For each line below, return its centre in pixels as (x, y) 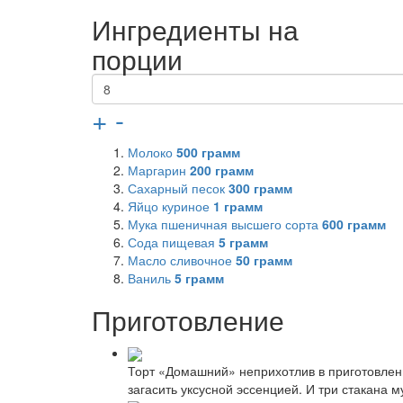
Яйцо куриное (170, 206)
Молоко (152, 152)
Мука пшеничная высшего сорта (225, 224)
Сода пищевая (173, 242)
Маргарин (159, 170)
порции (137, 58)
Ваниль (151, 278)
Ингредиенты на (195, 29)
